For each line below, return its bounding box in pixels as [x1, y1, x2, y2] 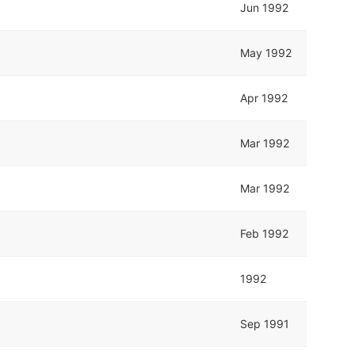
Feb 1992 [240, 226, 289, 240]
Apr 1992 [240, 90, 288, 105]
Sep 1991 [240, 316, 290, 330]
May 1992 [240, 45, 292, 59]
